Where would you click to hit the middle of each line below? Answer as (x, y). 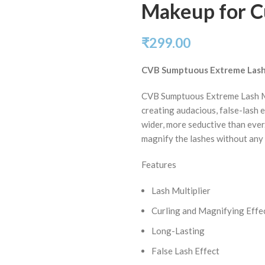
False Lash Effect (185, 251)
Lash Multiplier (181, 190)
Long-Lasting (178, 231)
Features (159, 164)
